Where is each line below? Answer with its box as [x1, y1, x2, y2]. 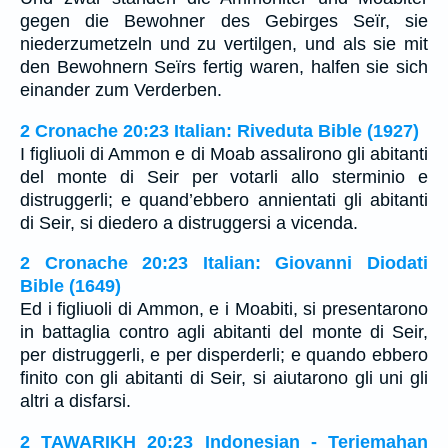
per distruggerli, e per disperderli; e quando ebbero [20, 345, 428, 366]
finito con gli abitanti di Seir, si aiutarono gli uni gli [20, 368, 428, 389]
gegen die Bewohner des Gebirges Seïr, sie [20, 11, 428, 32]
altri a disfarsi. [20, 391, 131, 412]
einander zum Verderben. [20, 80, 222, 101]
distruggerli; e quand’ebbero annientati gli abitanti [20, 189, 428, 210]
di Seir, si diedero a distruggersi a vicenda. [20, 212, 358, 233]
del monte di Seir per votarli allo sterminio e [20, 166, 428, 187]
